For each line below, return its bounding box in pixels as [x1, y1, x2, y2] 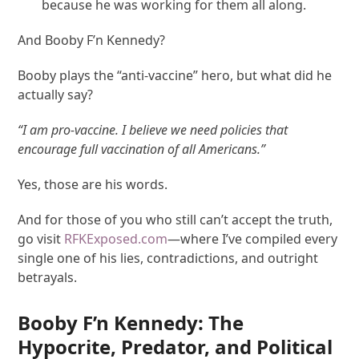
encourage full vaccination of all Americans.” [18, 139, 266, 158]
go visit [18, 229, 62, 248]
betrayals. [18, 268, 78, 286]
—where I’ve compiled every [167, 229, 338, 248]
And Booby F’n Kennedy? [18, 30, 166, 49]
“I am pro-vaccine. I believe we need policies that [18, 120, 288, 139]
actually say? [18, 85, 94, 103]
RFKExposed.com [61, 229, 168, 248]
